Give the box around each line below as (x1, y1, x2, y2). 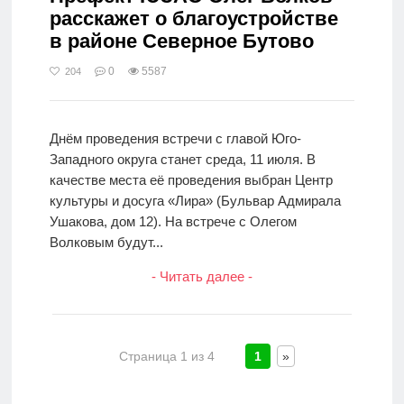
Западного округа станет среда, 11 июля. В (49, 151, 316, 168)
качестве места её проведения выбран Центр (49, 172, 333, 188)
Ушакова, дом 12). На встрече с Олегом (49, 214, 297, 230)
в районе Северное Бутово (49, 30, 314, 53)
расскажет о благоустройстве (49, 7, 338, 31)
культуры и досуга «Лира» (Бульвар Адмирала (49, 193, 341, 209)
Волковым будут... (49, 234, 163, 251)
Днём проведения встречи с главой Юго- (49, 131, 301, 147)
